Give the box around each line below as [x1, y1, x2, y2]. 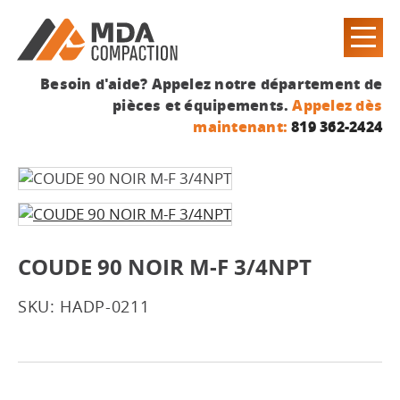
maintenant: [193, 116, 287, 137]
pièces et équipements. [112, 95, 293, 115]
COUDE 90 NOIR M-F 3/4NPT [18, 252, 312, 282]
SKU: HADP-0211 [18, 296, 150, 317]
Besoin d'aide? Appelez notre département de [40, 73, 382, 94]
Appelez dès [292, 95, 382, 115]
